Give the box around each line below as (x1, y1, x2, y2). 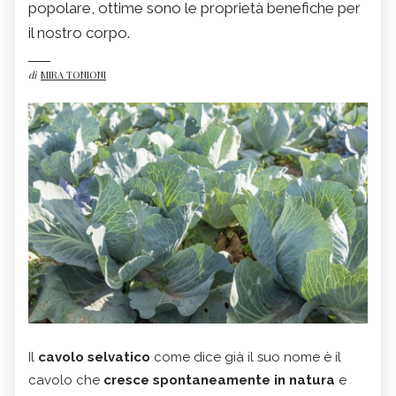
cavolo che (28, 371, 103, 388)
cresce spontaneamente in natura (103, 371, 335, 388)
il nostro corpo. (28, 24, 130, 42)
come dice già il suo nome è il (150, 348, 341, 365)
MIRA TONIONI (41, 68, 106, 82)
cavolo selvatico (38, 348, 150, 365)
